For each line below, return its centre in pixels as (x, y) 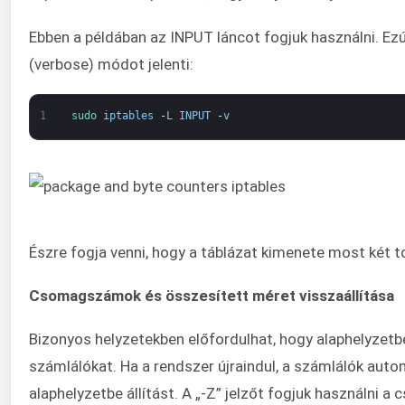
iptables (128, 116)
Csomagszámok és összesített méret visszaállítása (212, 295)
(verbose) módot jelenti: (111, 64)
